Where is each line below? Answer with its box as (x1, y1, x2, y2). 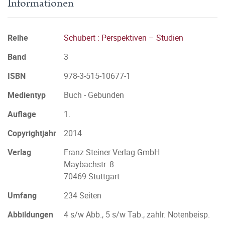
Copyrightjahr (8, 128, 56, 139)
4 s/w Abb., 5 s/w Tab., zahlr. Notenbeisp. (64, 209, 210, 220)
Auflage (8, 108, 36, 120)
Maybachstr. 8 (64, 159, 114, 170)
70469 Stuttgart (64, 171, 120, 182)
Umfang (8, 190, 37, 201)
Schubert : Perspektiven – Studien (64, 32, 183, 43)
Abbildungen (8, 209, 53, 220)
